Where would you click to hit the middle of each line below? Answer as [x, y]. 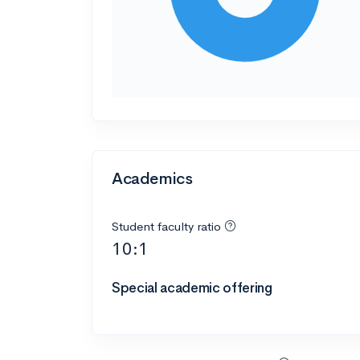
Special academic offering [192, 288]
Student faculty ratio [166, 226]
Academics [152, 178]
